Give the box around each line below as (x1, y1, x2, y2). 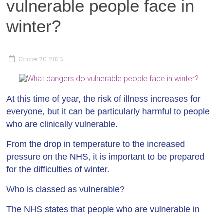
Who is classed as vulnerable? (6, 184, 125, 194)
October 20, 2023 (18, 56, 63, 63)
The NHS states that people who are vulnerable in (6, 204, 200, 214)
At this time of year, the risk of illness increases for (6, 94, 201, 104)
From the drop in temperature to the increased (6, 139, 185, 149)
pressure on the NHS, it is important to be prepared (6, 152, 205, 162)
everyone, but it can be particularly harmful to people (6, 107, 210, 116)
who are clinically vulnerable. (6, 119, 118, 129)
